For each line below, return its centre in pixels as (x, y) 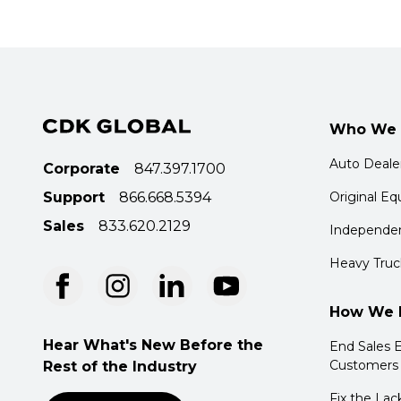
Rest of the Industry (120, 367)
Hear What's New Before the (153, 345)
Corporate (81, 169)
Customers (364, 365)
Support (74, 197)
